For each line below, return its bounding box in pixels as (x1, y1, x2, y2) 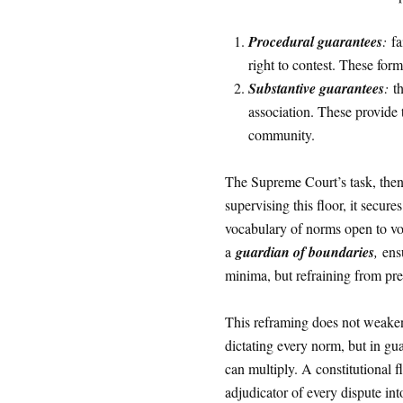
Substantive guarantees (247, 78, 384, 98)
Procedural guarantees (247, 31, 382, 51)
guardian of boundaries (235, 242, 374, 262)
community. (247, 125, 315, 144)
